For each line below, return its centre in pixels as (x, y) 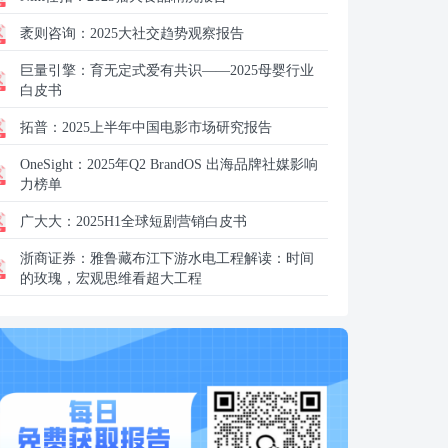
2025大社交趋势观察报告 (167, 33)
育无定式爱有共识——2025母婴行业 (202, 70)
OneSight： (53, 164)
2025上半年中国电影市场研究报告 (167, 127)
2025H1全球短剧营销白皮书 (161, 221)
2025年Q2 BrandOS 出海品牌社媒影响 (202, 164)
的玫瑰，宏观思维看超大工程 (111, 278)
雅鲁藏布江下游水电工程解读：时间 (202, 258)
